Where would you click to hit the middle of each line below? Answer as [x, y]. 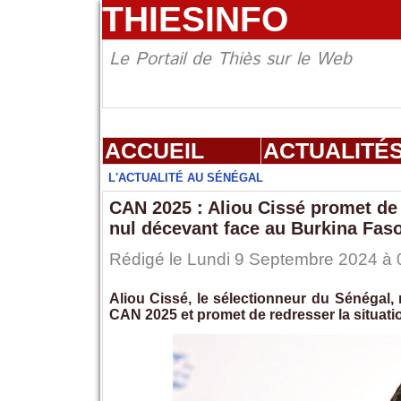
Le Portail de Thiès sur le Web [230, 60]
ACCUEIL [154, 151]
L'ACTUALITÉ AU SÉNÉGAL [185, 178]
